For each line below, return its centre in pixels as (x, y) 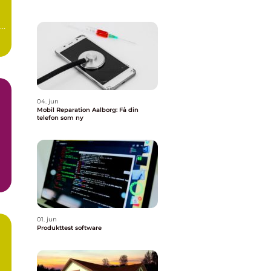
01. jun (47, 219)
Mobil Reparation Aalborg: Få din (88, 110)
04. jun (48, 101)
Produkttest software (69, 228)
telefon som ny (60, 118)
